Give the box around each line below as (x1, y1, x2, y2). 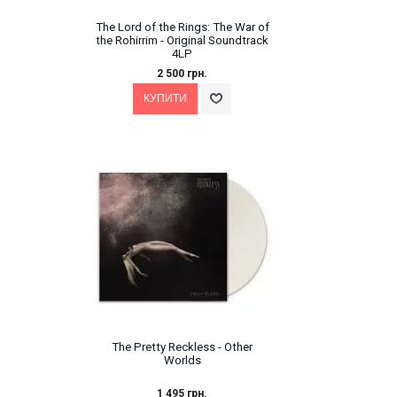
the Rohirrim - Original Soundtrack (96, 34, 269, 48)
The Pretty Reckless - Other (112, 340, 253, 354)
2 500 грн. (157, 67, 207, 81)
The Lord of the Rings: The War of (95, 20, 269, 35)
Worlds (163, 354, 201, 368)
